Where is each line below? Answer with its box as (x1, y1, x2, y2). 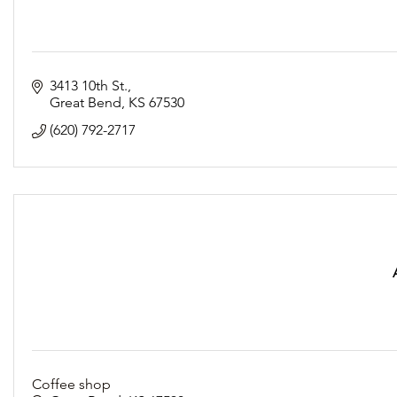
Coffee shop (32, 376, 111, 393)
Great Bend (50, 94, 121, 111)
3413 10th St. (50, 77, 128, 94)
